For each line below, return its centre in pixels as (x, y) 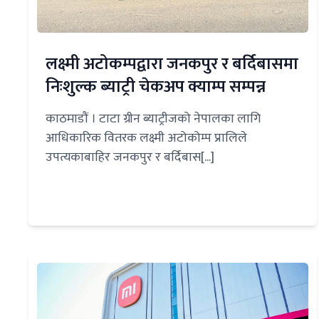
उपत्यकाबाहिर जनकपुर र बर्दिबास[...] (130, 158)
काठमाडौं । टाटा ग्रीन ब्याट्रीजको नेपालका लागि (153, 119)
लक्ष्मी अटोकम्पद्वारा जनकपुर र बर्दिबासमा (172, 64)
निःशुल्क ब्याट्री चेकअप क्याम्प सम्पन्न (156, 87)
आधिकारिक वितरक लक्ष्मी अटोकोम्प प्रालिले (146, 138)
